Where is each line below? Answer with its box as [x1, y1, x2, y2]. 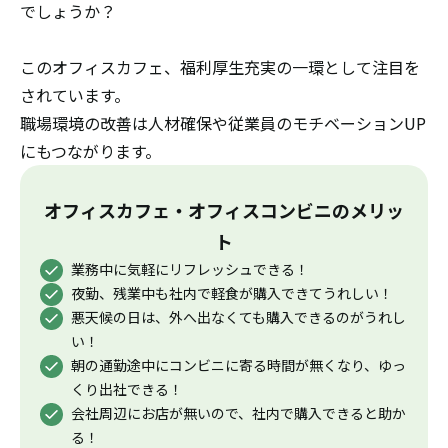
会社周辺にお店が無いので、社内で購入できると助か [71, 403, 406, 423]
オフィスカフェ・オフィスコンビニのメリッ [44, 197, 404, 223]
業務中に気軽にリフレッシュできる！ [71, 259, 309, 279]
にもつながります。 [20, 139, 161, 163]
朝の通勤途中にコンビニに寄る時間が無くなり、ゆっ [71, 355, 406, 375]
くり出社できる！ [71, 379, 183, 399]
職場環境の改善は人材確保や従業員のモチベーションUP [20, 111, 426, 135]
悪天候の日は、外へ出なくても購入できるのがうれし [71, 307, 406, 327]
